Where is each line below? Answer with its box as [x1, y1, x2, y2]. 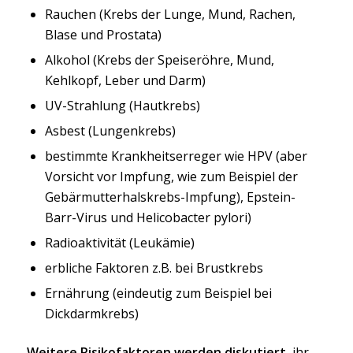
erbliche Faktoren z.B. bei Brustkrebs [44, 259, 263, 277]
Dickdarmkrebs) [44, 305, 139, 323]
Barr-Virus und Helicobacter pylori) [44, 209, 251, 227]
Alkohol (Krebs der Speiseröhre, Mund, [44, 51, 274, 69]
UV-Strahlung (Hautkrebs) [44, 97, 200, 115]
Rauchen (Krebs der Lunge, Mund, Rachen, [44, 6, 295, 24]
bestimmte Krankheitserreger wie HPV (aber [44, 147, 307, 165]
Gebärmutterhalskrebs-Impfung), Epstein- [44, 188, 295, 206]
